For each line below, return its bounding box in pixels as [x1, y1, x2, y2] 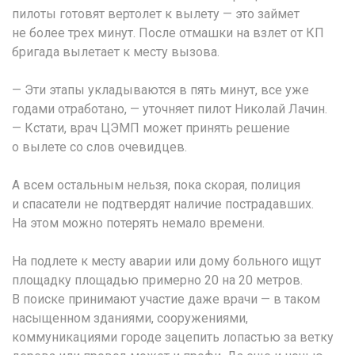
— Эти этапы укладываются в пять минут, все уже [12, 82, 309, 97]
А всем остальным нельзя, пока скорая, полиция [12, 177, 300, 193]
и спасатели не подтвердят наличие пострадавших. [12, 196, 314, 212]
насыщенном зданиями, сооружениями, [12, 310, 248, 326]
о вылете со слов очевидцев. [12, 139, 187, 155]
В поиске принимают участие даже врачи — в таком [12, 291, 320, 307]
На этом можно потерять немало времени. [12, 215, 265, 231]
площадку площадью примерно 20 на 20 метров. [12, 272, 303, 288]
